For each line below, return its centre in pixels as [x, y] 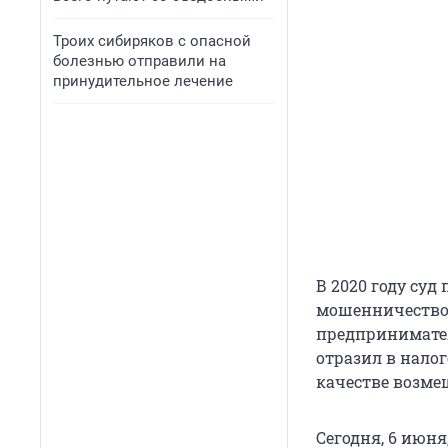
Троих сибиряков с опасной [152, 41]
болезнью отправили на [139, 61]
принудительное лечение [143, 81]
